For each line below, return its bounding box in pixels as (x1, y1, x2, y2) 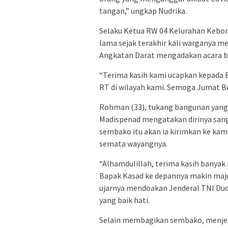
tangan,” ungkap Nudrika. (99, 5, 187, 16)
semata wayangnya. (99, 138, 167, 149)
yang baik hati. (99, 194, 150, 205)
